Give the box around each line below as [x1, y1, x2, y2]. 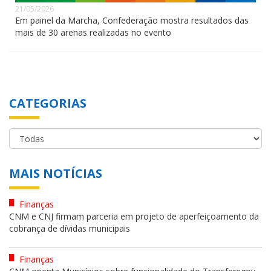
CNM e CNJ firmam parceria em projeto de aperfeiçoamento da [9, 210, 259, 222]
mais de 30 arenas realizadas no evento [15, 26, 171, 38]
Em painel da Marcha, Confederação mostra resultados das [15, 14, 249, 26]
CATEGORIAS [9, 94, 87, 111]
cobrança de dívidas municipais [9, 222, 130, 234]
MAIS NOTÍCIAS [9, 165, 102, 181]
